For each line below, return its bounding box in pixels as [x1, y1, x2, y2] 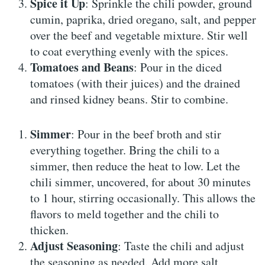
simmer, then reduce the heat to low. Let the [30, 158, 241, 174]
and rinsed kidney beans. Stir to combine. [30, 91, 229, 108]
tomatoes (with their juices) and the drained [30, 75, 241, 92]
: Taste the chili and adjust [118, 238, 245, 254]
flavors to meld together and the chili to [30, 206, 219, 222]
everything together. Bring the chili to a [30, 142, 220, 159]
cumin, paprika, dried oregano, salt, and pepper [30, 11, 257, 28]
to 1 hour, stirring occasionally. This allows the [30, 190, 256, 206]
